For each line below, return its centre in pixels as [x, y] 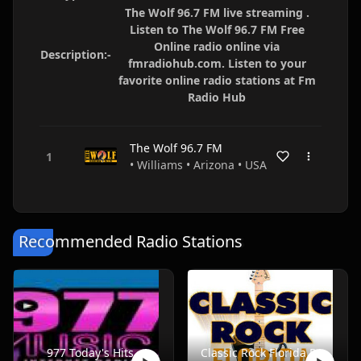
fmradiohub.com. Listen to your [217, 63]
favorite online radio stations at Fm [217, 80]
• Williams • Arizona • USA [198, 165]
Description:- [76, 54]
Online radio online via [217, 46]
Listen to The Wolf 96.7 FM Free [217, 29]
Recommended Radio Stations [131, 241]
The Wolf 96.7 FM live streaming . [217, 12]
